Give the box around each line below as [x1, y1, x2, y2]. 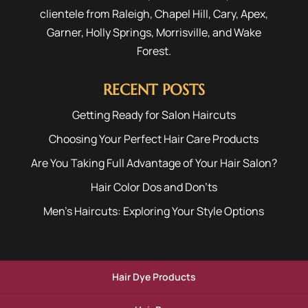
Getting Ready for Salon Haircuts [71, 107, 236, 122]
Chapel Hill [154, 5, 208, 21]
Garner [46, 24, 81, 40]
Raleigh [111, 5, 150, 21]
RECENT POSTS [102, 80, 205, 99]
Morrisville [155, 24, 208, 40]
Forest [136, 43, 168, 58]
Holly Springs [85, 24, 151, 40]
